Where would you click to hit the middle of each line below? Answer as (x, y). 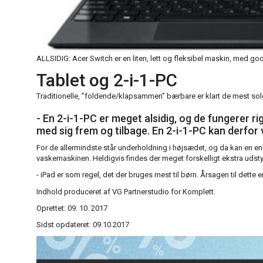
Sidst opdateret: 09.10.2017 (83, 225)
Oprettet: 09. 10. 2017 (72, 208)
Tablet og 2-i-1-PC (107, 80)
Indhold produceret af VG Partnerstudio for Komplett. (126, 192)
